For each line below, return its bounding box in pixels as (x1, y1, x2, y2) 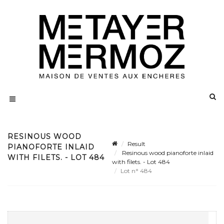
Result (127, 140, 145, 148)
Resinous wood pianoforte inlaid (120, 149, 213, 157)
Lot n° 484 (120, 167, 153, 175)
